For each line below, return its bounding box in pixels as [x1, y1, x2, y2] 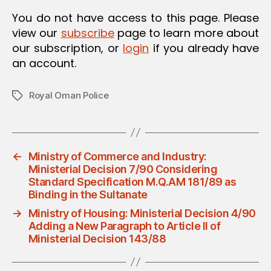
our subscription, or [12, 40, 123, 56]
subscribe [60, 25, 114, 41]
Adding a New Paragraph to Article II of [28, 219, 221, 232]
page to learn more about [114, 25, 260, 41]
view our [12, 25, 61, 41]
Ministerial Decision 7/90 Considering [28, 162, 218, 175]
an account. [12, 55, 76, 71]
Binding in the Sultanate [28, 188, 148, 201]
